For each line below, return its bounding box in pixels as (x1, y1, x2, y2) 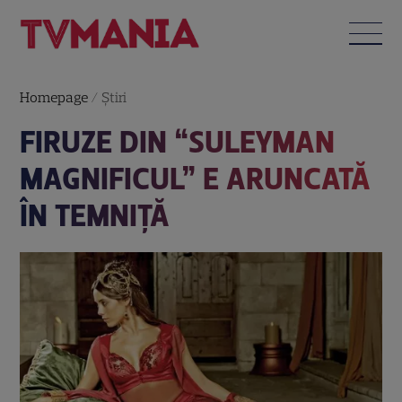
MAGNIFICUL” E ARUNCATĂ (20, 160, 371, 197)
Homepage (20, 88, 89, 106)
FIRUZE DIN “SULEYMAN (20, 123, 336, 161)
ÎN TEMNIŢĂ (20, 197, 170, 234)
